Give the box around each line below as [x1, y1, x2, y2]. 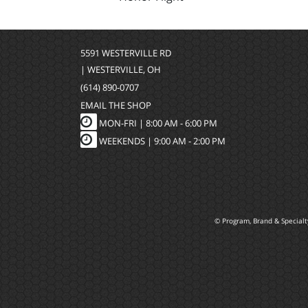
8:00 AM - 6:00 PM [146, 116, 217, 129]
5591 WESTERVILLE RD [80, 46, 171, 59]
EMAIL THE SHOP [80, 98, 151, 111]
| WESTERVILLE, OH [80, 63, 161, 76]
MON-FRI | [97, 116, 146, 129]
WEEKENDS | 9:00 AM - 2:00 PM [99, 134, 225, 147]
